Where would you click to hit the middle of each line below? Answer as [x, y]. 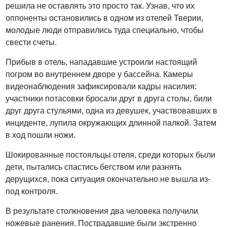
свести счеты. [31, 43]
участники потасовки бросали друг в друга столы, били [109, 99]
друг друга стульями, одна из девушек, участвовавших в [112, 111]
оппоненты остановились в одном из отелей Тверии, [105, 18]
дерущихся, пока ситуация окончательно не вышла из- [108, 179]
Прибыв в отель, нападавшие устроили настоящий [102, 62]
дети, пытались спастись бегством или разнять [94, 167]
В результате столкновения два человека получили [102, 211]
